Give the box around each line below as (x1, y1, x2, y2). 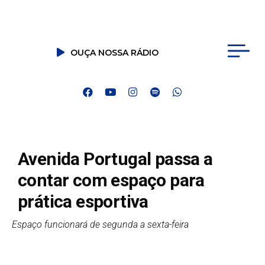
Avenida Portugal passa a (18, 148, 213, 169)
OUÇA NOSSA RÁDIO (70, 47, 159, 58)
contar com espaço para (18, 169, 205, 190)
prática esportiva (18, 190, 148, 212)
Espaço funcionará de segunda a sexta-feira (12, 218, 191, 230)
